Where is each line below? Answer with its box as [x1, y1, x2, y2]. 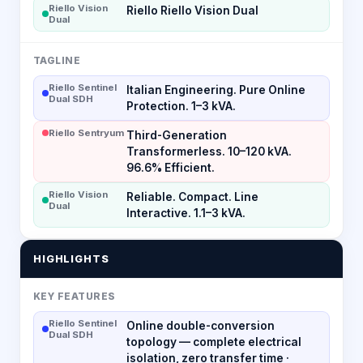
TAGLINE [33, 54, 81, 66]
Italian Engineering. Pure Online [126, 83, 305, 96]
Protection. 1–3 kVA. [126, 99, 236, 113]
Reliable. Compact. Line [126, 190, 258, 203]
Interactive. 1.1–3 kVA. [126, 206, 246, 220]
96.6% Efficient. [126, 160, 215, 174]
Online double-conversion [126, 318, 275, 332]
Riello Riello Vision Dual [126, 3, 258, 17]
